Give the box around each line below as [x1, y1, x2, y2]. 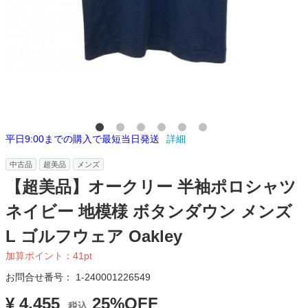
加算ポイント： [5, 250, 73, 262]
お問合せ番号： [5, 272, 76, 283]
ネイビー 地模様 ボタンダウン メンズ [5, 202, 292, 221]
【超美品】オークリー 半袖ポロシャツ [5, 177, 296, 197]
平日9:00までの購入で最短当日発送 [5, 133, 159, 145]
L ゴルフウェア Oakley [5, 227, 182, 246]
